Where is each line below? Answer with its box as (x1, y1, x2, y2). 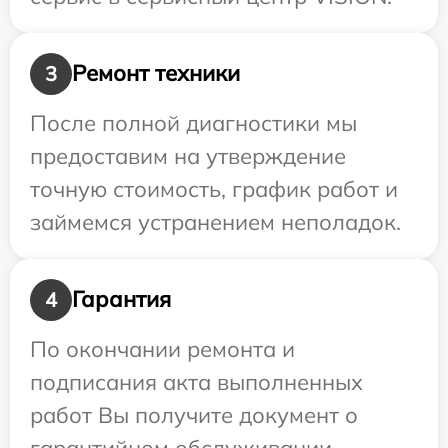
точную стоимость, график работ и (30, 174, 398, 203)
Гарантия (72, 285, 171, 314)
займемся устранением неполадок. (30, 207, 401, 236)
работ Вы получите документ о (30, 400, 358, 429)
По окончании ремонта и (30, 334, 295, 363)
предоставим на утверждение (30, 141, 346, 170)
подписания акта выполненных (30, 367, 363, 396)
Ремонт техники (72, 59, 240, 88)
